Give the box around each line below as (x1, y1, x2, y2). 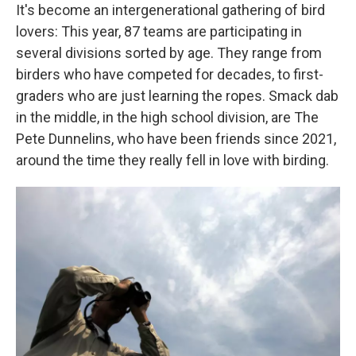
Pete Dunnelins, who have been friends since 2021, (16, 130, 336, 147)
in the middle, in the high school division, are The (16, 109, 319, 126)
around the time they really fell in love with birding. (16, 152, 329, 168)
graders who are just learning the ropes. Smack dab (16, 87, 339, 104)
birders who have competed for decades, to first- (16, 66, 323, 83)
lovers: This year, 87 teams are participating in (16, 23, 302, 40)
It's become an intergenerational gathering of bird (16, 2, 325, 18)
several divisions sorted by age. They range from (16, 44, 322, 61)
